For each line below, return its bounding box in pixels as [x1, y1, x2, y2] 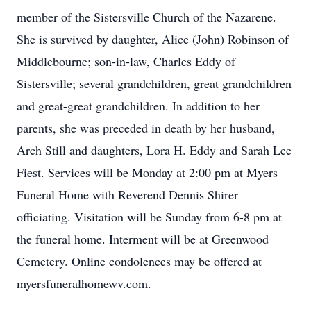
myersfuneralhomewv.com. [17, 275, 151, 292]
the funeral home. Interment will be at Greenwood [17, 230, 269, 247]
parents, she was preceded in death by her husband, [17, 119, 275, 136]
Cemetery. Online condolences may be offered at [17, 253, 262, 269]
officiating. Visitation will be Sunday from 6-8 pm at [17, 208, 282, 225]
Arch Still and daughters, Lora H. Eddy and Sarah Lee [17, 142, 292, 158]
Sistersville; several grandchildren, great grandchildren [17, 75, 292, 92]
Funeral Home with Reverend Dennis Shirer [17, 186, 238, 203]
